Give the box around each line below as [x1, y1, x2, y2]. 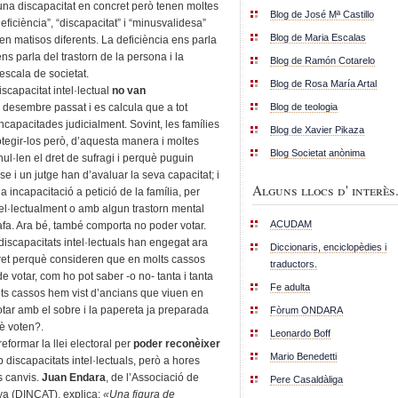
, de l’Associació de [106, 371, 199, 384]
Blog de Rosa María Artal [270, 77, 377, 89]
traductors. [270, 258, 317, 269]
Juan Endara [42, 371, 106, 384]
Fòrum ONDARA [270, 304, 343, 315]
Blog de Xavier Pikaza [270, 123, 364, 135]
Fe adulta [270, 281, 310, 292]
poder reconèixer [133, 338, 220, 350]
